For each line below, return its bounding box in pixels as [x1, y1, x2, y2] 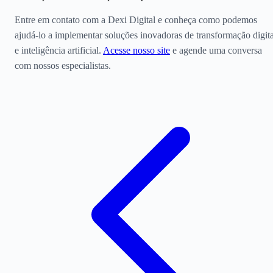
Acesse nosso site [103, 44, 170, 55]
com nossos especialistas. [15, 60, 111, 71]
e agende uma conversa [170, 44, 262, 55]
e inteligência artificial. [15, 44, 103, 55]
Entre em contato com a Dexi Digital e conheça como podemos [15, 14, 257, 25]
